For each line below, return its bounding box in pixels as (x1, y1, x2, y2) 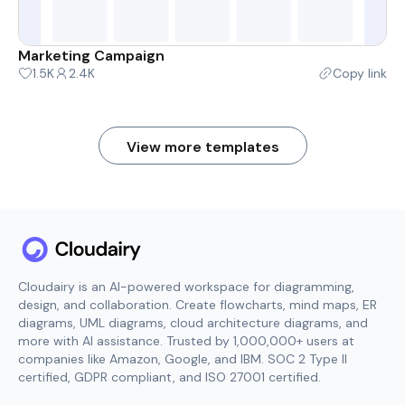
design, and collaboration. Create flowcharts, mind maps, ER (18, 296, 377, 313)
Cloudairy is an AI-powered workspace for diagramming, (18, 278, 354, 295)
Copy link (333, 64, 387, 81)
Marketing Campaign (18, 45, 165, 65)
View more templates (126, 137, 279, 156)
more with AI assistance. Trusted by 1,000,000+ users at (18, 332, 354, 349)
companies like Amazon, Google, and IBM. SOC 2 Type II (18, 350, 347, 367)
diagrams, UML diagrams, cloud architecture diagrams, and (18, 314, 368, 331)
